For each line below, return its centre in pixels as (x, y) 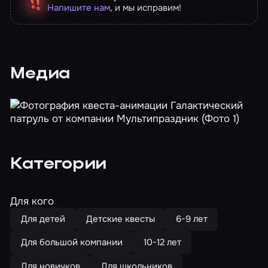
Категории (59, 165)
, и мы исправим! (145, 7)
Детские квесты (120, 219)
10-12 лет (162, 243)
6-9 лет (191, 219)
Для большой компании (71, 243)
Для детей (43, 219)
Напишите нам (78, 7)
